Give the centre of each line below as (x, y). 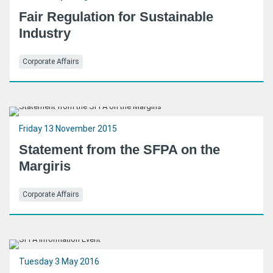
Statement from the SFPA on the (119, 150)
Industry (45, 33)
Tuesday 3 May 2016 (59, 261)
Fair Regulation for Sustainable (116, 17)
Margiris (45, 166)
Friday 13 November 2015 (68, 129)
